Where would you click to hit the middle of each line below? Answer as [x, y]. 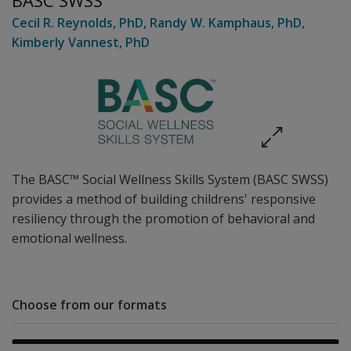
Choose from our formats [89, 305]
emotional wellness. [69, 238]
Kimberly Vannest [65, 42]
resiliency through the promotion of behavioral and [163, 219]
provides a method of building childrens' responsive [164, 199]
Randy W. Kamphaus [210, 23]
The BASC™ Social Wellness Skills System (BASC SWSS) [170, 179]
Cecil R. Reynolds [62, 23]
